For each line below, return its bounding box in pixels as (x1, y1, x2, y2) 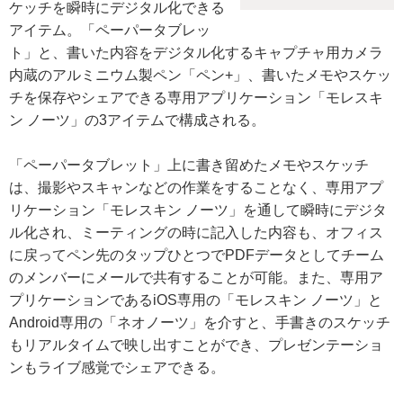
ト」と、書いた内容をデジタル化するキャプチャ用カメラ (9, 45, 383, 60)
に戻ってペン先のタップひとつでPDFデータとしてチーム (9, 247, 384, 263)
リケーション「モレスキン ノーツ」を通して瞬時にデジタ (9, 202, 387, 218)
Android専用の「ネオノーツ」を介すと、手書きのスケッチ (9, 315, 390, 330)
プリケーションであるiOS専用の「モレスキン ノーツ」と (9, 292, 382, 308)
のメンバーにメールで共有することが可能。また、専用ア (9, 270, 383, 285)
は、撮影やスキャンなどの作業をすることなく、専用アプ (9, 180, 383, 195)
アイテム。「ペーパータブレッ (9, 22, 210, 38)
